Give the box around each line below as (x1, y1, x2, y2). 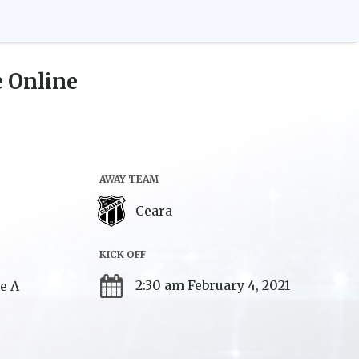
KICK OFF (99, 248, 146, 260)
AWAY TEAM (99, 172, 159, 185)
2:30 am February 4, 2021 (135, 277, 290, 294)
